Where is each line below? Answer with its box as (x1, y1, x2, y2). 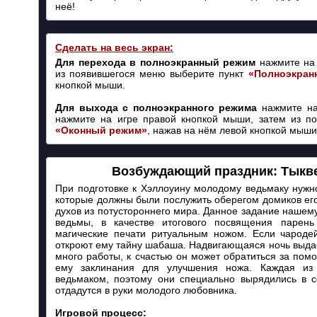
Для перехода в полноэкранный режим (55, 57, 256, 68)
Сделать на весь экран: (55, 42, 173, 53)
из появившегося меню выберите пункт (55, 68, 248, 79)
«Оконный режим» (55, 125, 147, 136)
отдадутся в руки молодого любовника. (55, 284, 237, 296)
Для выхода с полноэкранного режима (55, 102, 258, 113)
